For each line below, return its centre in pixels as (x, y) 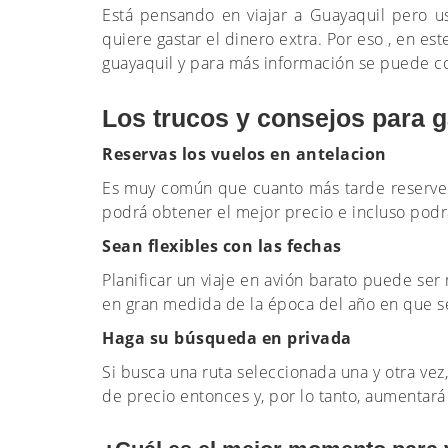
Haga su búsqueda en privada (229, 338)
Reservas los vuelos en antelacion (246, 154)
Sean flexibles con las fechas (224, 246)
